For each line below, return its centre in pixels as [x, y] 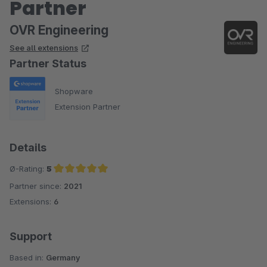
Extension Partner [88, 106]
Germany [63, 258]
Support [31, 237]
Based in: [28, 258]
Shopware [74, 91]
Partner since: [37, 186]
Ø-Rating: [28, 169]
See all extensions [44, 48]
